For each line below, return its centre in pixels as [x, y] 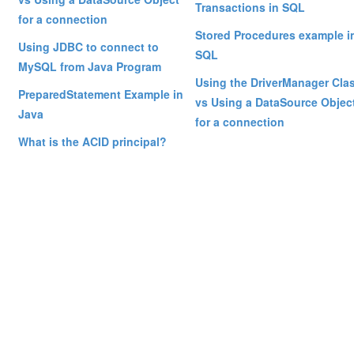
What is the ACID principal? [93, 142]
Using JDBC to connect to [89, 47]
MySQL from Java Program [90, 67]
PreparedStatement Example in [101, 94]
